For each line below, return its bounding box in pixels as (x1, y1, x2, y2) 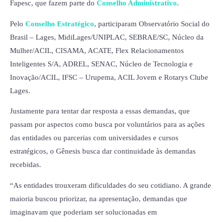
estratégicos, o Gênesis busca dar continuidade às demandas (10, 147, 196, 156)
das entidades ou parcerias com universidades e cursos (10, 134, 178, 142)
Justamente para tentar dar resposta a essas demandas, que (10, 107, 190, 115)
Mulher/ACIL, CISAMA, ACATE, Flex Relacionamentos (10, 46, 184, 55)
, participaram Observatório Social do (94, 19, 210, 28)
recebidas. (10, 161, 43, 169)
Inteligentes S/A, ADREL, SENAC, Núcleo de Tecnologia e (10, 59, 193, 68)
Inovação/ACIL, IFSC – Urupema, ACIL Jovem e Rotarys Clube (10, 73, 208, 81)
